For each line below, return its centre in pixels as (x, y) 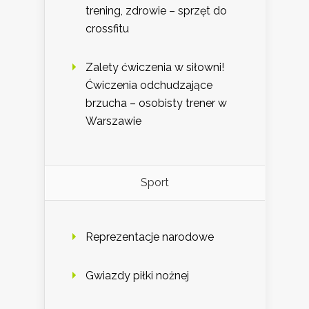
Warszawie (113, 121)
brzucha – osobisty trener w (156, 103)
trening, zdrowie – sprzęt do (156, 11)
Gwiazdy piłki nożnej (137, 276)
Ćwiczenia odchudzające (149, 86)
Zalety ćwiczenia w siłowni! (155, 68)
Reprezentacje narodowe (150, 237)
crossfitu (107, 29)
